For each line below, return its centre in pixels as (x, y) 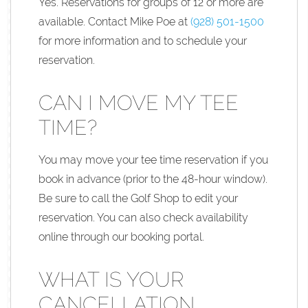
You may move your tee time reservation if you (153, 159)
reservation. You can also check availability (143, 217)
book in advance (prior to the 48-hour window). (153, 179)
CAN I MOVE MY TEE (139, 102)
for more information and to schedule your (143, 41)
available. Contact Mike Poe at (114, 21)
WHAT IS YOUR (111, 279)
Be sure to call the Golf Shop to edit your (138, 198)
